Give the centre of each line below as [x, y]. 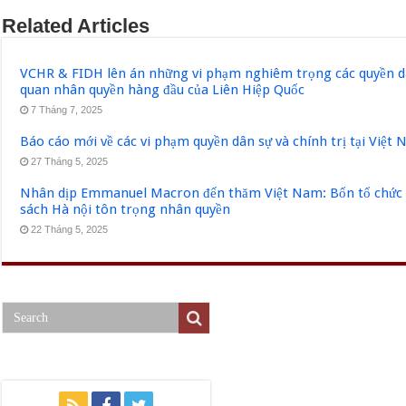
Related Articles [76, 25]
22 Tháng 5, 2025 [70, 229]
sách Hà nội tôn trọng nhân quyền [126, 209]
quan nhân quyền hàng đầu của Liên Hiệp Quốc [163, 89]
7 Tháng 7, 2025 [67, 109]
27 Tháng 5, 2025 [70, 161]
